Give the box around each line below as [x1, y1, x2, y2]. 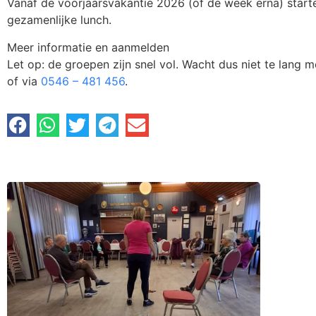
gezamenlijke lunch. [7, 13, 111, 28]
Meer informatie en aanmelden [7, 39, 169, 54]
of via [7, 73, 41, 88]
